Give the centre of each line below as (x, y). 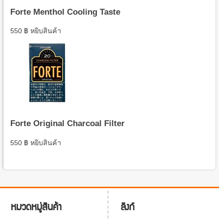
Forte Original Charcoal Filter (67, 124)
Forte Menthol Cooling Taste (65, 12)
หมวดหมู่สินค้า (36, 206)
